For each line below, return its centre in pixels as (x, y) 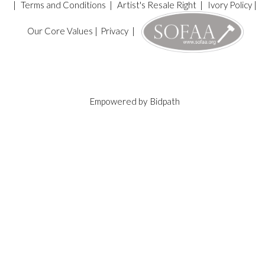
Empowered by (119, 101)
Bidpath (165, 101)
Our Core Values (60, 31)
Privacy (114, 31)
